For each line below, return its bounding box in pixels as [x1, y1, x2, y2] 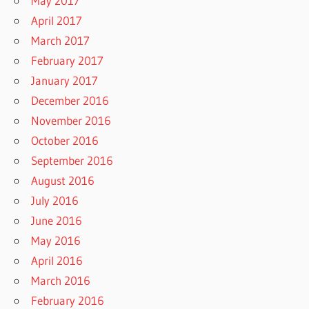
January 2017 [31, 73, 99, 88]
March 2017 [31, 33, 90, 48]
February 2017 [31, 53, 104, 68]
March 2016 [31, 273, 91, 288]
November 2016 [31, 113, 112, 128]
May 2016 [31, 233, 81, 248]
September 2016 [31, 153, 114, 168]
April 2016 [31, 253, 83, 268]
